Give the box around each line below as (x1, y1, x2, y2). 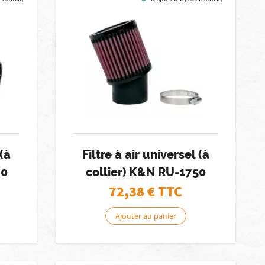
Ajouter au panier (115, 211, 176, 221)
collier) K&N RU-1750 (85, 165, 206, 179)
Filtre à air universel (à (82, 147, 209, 161)
